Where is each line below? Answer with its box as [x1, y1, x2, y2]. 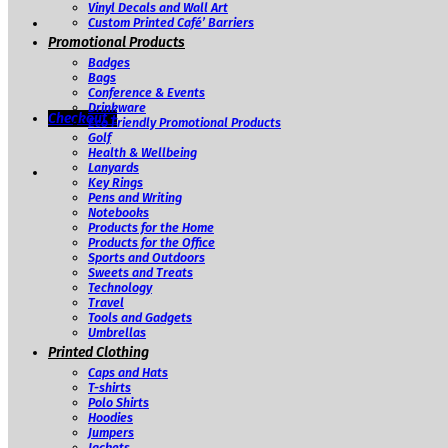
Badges [88, 54, 130, 70]
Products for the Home [88, 219, 214, 235]
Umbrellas [88, 324, 146, 340]
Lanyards [88, 159, 139, 175]
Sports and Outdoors [88, 249, 205, 265]
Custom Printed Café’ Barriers [88, 14, 254, 30]
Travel [88, 294, 124, 310]
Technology [88, 279, 152, 295]
